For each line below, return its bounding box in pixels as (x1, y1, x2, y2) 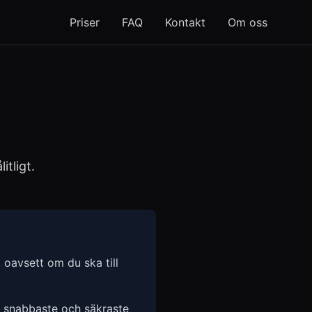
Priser (70, 15, 100, 29)
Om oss (228, 15, 267, 29)
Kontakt (165, 15, 205, 29)
